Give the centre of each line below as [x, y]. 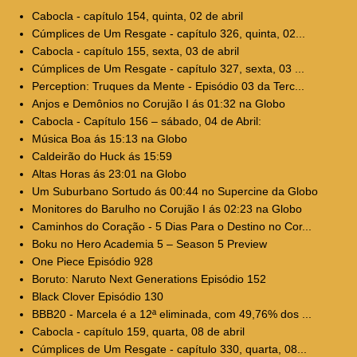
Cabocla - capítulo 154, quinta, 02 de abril [137, 16]
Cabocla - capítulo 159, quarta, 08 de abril [138, 331]
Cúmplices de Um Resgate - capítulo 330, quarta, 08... [169, 349]
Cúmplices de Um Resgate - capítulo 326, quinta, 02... [169, 33]
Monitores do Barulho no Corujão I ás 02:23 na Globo [167, 208]
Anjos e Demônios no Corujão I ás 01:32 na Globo [159, 103]
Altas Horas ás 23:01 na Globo [109, 173]
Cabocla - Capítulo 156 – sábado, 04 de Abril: [147, 121]
